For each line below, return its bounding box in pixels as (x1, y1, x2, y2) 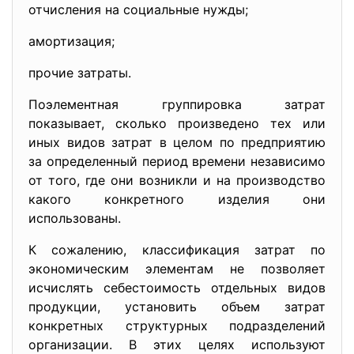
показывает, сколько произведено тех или (28, 115, 326, 131)
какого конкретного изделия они (28, 191, 326, 207)
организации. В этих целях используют (28, 337, 326, 352)
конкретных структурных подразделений (28, 318, 326, 333)
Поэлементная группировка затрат (28, 96, 326, 112)
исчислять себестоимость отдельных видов (28, 280, 326, 296)
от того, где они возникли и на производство (28, 172, 326, 188)
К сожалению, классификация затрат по (28, 242, 326, 258)
